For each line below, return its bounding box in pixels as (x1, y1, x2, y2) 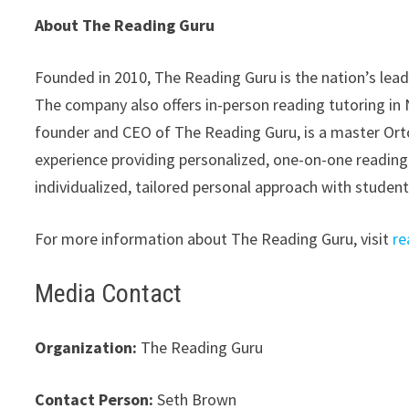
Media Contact (35, 278, 183, 309)
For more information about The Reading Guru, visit (35, 228, 393, 249)
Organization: (35, 337, 138, 358)
